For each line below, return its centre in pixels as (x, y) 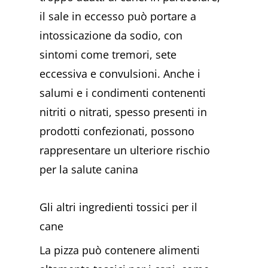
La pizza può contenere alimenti (120, 250)
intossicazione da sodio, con (111, 35)
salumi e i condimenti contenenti (123, 92)
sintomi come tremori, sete (108, 54)
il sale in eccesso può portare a (118, 16)
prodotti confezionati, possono (117, 131)
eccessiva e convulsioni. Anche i (120, 73)
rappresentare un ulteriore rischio (125, 150)
